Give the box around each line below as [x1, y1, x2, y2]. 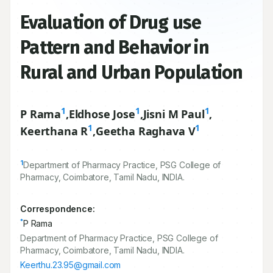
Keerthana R [20, 124, 88, 138]
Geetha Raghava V [95, 124, 196, 138]
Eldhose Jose [68, 107, 135, 121]
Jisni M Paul [143, 107, 205, 121]
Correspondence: [20, 204, 95, 214]
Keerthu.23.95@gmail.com [20, 260, 121, 270]
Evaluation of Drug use [20, 12, 202, 34]
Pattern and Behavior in [20, 37, 209, 58]
